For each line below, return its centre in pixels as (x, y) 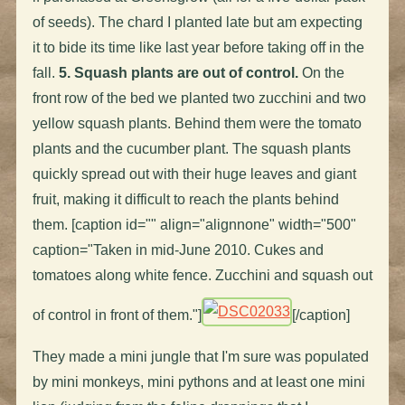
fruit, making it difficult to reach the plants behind (185, 199)
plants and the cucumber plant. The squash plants (191, 148)
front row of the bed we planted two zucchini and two (199, 98)
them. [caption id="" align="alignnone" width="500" (194, 224)
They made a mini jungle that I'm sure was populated (200, 356)
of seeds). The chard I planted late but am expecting (197, 22)
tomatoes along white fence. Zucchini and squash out (202, 275)
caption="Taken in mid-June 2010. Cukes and (178, 250)
